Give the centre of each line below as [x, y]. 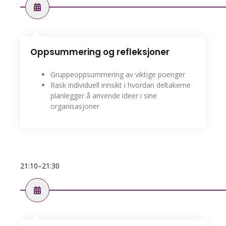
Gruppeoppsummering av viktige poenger [118, 75]
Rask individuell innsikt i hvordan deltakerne [121, 85]
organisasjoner [75, 106]
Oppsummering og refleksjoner [100, 52]
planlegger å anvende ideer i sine [104, 96]
